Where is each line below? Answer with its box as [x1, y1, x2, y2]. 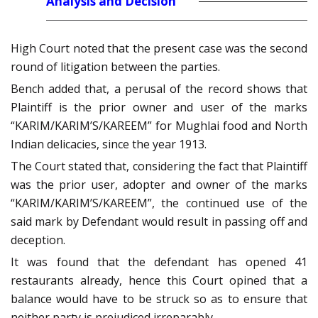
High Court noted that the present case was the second [11, 40, 307, 57]
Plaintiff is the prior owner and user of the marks [11, 99, 307, 116]
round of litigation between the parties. [11, 59, 220, 75]
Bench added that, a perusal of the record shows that [11, 81, 307, 97]
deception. [11, 232, 65, 248]
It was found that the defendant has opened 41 [11, 254, 307, 270]
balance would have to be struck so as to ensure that [11, 291, 307, 307]
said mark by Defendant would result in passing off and [11, 214, 307, 230]
